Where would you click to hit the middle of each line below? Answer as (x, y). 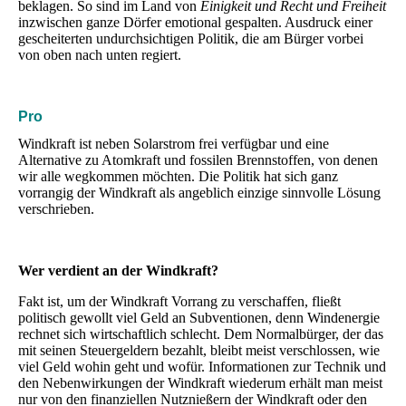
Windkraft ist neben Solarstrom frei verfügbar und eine (174, 143)
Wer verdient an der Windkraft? (118, 270)
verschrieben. (56, 208)
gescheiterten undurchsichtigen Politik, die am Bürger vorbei (191, 39)
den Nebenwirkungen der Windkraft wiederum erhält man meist (200, 382)
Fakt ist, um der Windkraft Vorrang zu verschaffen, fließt (179, 301)
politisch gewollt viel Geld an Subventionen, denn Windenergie (199, 317)
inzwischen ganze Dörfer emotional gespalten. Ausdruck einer (195, 23)
